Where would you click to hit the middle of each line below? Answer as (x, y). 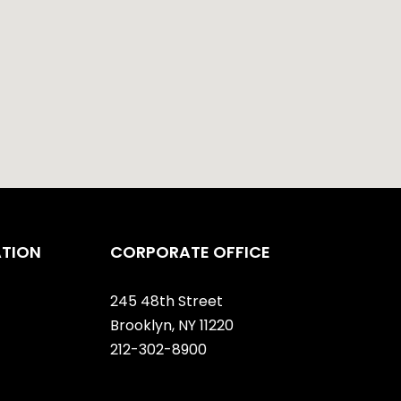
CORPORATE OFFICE (191, 252)
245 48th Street (167, 301)
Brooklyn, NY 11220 (172, 325)
